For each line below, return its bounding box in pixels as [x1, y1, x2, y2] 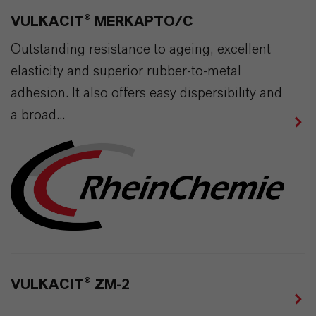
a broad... [11, 108, 65, 123]
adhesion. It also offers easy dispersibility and [11, 86, 282, 101]
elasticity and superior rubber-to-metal [11, 64, 241, 79]
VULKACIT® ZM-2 [11, 277, 130, 292]
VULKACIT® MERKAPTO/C [11, 15, 193, 30]
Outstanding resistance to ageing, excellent [11, 42, 271, 57]
